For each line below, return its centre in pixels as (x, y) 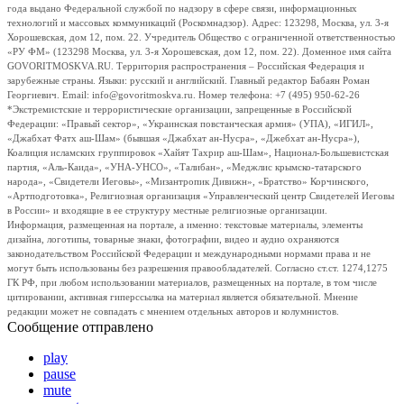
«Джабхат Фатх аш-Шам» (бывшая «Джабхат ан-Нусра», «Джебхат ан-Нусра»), (184, 138)
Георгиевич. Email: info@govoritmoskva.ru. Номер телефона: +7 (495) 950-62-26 (184, 95)
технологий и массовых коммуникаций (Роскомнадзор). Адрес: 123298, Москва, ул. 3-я (198, 23)
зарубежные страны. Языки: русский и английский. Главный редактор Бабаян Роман (188, 80)
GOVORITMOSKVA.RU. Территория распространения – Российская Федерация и (186, 66)
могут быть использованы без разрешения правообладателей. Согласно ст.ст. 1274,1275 (197, 268)
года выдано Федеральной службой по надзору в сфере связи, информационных (182, 8)
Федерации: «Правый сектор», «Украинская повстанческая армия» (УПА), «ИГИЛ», (190, 124)
